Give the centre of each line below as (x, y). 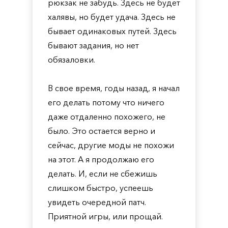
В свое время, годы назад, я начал (114, 88)
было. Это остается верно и (102, 131)
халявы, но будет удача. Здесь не (112, 17)
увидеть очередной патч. (97, 202)
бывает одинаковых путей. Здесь (112, 31)
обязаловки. (72, 60)
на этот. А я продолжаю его (101, 159)
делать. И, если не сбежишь (103, 174)
